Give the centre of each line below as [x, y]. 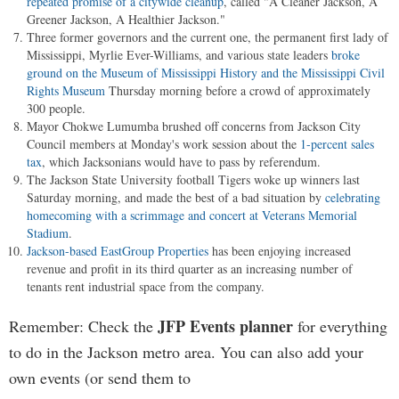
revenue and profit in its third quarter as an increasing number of [190, 269]
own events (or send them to [100, 378]
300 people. [56, 108]
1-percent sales [337, 144]
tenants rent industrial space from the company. [146, 286]
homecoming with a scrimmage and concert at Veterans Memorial [192, 215]
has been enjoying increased [280, 251]
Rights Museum [66, 90]
